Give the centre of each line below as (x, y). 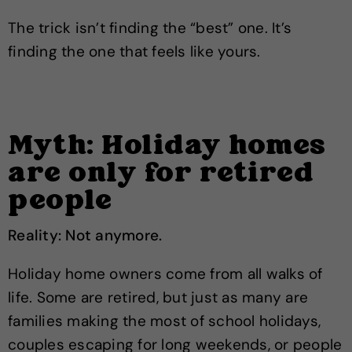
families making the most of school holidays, (164, 321)
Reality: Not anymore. (85, 235)
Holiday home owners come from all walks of (165, 274)
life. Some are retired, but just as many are (158, 297)
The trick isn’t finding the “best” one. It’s (150, 28)
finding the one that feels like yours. (134, 51)
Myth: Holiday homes (167, 147)
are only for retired (161, 174)
